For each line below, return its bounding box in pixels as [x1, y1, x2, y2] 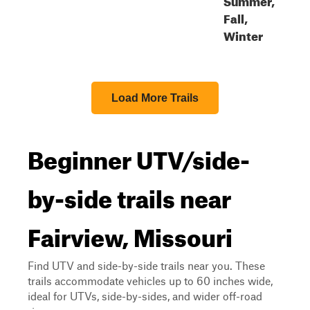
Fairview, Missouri [28, 214, 232, 253]
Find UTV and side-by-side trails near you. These [28, 259, 265, 272]
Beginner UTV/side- [28, 136, 250, 175]
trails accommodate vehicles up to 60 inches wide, [28, 274, 273, 287]
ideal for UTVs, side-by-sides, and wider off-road [28, 289, 262, 302]
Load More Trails [111, 92, 199, 104]
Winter [224, 25, 263, 44]
